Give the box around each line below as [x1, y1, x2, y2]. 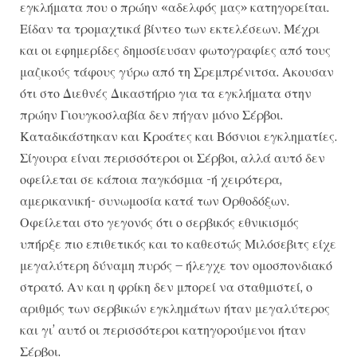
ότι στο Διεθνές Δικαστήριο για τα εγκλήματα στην [20, 85, 312, 102]
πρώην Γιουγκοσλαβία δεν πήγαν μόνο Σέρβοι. [20, 107, 283, 124]
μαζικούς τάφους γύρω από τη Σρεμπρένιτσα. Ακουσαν [20, 64, 334, 80]
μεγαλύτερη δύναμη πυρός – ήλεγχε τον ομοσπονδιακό [20, 257, 332, 274]
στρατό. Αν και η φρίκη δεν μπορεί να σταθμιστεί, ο [20, 279, 312, 296]
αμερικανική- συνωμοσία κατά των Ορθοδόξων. [20, 193, 289, 210]
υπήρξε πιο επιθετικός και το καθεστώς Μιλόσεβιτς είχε [20, 236, 336, 253]
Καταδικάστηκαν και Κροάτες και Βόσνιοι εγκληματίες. [20, 128, 337, 145]
